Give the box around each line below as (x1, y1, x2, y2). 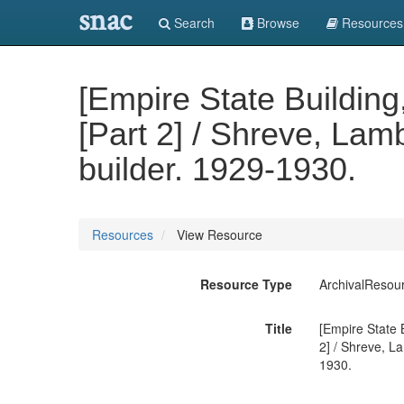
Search (170, 14, 215, 32)
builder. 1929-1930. (78, 151, 356, 188)
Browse (253, 14, 299, 32)
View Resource (173, 225, 262, 243)
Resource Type (199, 275, 292, 293)
